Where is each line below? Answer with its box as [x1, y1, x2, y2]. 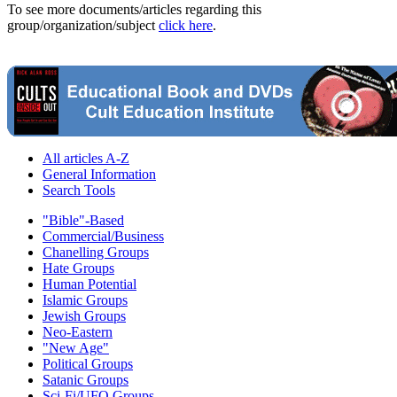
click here [159, 17, 213, 33]
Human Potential [43, 276, 136, 292]
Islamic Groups [43, 292, 128, 307]
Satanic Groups [43, 371, 128, 387]
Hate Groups [43, 260, 114, 276]
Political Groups [43, 355, 133, 371]
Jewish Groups [43, 307, 126, 323]
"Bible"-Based [43, 212, 124, 228]
